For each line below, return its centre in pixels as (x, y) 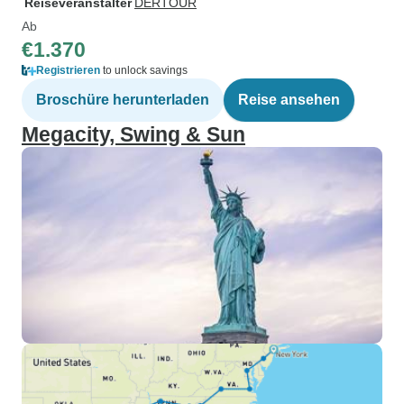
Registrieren (68, 70)
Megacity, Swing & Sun (133, 134)
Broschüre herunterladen (123, 100)
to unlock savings (144, 70)
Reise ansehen (289, 100)
